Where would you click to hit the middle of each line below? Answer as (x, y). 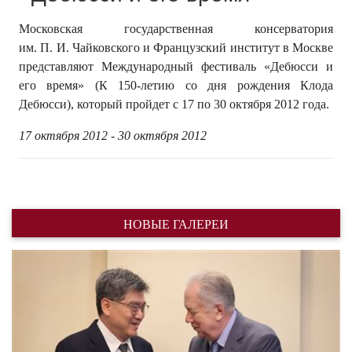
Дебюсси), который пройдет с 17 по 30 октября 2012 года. (174, 104)
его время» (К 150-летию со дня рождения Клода (176, 85)
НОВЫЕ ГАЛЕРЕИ (176, 224)
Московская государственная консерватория (176, 28)
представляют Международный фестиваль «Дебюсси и (176, 66)
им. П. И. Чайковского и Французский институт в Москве (176, 47)
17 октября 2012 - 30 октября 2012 (113, 135)
